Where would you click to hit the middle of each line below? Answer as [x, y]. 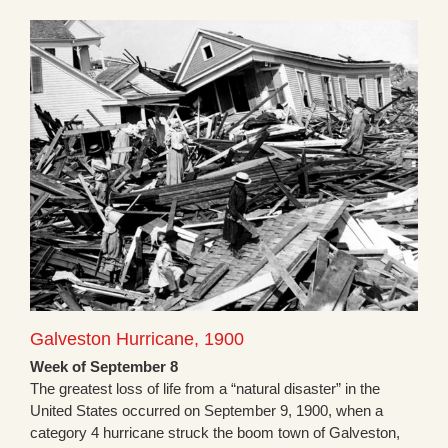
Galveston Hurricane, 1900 [137, 339]
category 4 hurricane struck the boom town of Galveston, [215, 433]
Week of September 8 [104, 367]
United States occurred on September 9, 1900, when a [206, 411]
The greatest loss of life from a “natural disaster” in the [205, 389]
